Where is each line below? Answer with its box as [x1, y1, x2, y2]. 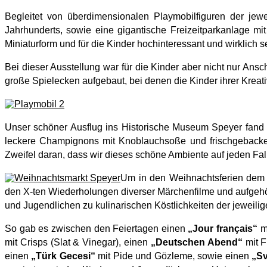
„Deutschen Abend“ [150, 237, 243, 247]
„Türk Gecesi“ [31, 250, 95, 261]
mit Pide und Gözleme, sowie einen [95, 250, 252, 261]
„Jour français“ [188, 223, 260, 234]
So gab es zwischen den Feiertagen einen [5, 223, 188, 234]
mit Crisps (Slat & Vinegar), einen [5, 237, 151, 247]
